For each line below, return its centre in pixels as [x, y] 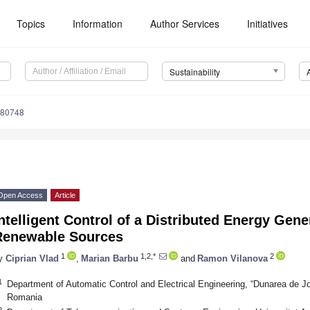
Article [65, 195]
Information [98, 24]
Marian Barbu [110, 258]
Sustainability [194, 72]
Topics [31, 24]
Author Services [185, 24]
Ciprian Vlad [32, 258]
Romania [24, 297]
